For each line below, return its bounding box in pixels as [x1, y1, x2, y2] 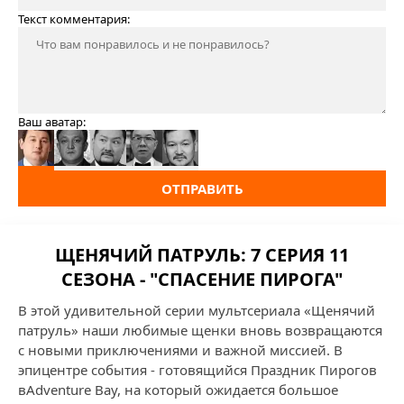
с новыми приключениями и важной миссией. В [18, 341, 343, 359]
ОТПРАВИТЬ [161, 179, 243, 197]
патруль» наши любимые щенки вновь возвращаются [18, 321, 382, 339]
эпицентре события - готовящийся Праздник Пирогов [18, 361, 377, 379]
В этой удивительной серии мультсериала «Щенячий [18, 301, 375, 319]
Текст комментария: [18, 11, 130, 27]
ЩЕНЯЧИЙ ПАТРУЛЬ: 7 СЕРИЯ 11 [55, 243, 349, 267]
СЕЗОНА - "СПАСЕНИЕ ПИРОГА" [61, 267, 343, 291]
